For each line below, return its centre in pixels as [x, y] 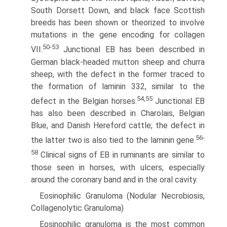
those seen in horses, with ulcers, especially [118, 167]
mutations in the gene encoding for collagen [118, 35]
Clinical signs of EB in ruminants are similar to [121, 155]
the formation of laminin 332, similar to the [118, 86]
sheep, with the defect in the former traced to [118, 74]
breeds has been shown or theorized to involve [118, 23]
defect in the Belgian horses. [84, 101]
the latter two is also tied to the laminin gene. [113, 140]
